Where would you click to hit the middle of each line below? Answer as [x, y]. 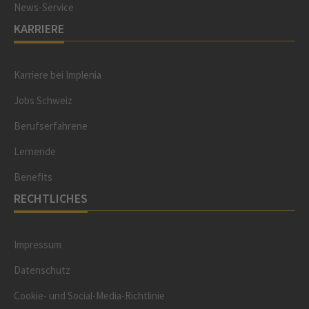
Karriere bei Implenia [58, 75]
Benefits [33, 177]
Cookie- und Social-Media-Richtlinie [89, 296]
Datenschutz [42, 270]
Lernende [35, 151]
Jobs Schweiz [43, 100]
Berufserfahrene [51, 126]
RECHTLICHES [51, 198]
